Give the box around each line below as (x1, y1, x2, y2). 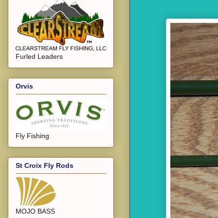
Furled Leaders (16, 52, 63, 60)
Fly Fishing (16, 132, 49, 140)
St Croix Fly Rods (16, 162, 73, 170)
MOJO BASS (16, 207, 55, 216)
